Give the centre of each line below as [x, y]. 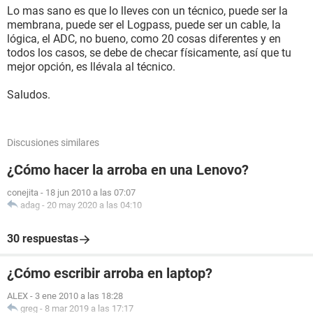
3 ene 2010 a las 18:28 [79, 296]
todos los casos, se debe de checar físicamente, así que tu [149, 53]
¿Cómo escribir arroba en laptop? [110, 273]
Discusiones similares [53, 143]
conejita [23, 192]
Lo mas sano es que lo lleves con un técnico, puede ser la [147, 11]
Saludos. [29, 95]
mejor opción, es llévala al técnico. [91, 67]
